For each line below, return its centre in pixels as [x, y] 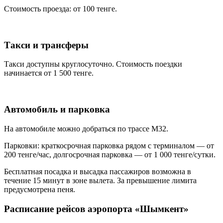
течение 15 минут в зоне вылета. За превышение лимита [100, 180]
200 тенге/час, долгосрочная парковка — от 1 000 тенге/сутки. [110, 154]
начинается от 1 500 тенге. [49, 73]
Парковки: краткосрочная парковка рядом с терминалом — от [109, 145]
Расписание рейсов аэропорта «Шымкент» [96, 209]
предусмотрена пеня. [40, 189]
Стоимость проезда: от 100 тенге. [60, 8]
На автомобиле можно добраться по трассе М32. [86, 128]
